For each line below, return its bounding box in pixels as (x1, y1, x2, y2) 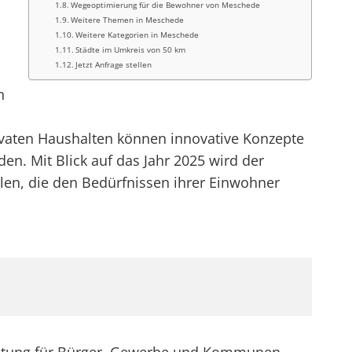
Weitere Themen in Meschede (71, 14, 185, 25)
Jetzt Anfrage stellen (75, 59, 152, 70)
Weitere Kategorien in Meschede (75, 29, 200, 40)
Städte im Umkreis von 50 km (75, 44, 186, 55)
